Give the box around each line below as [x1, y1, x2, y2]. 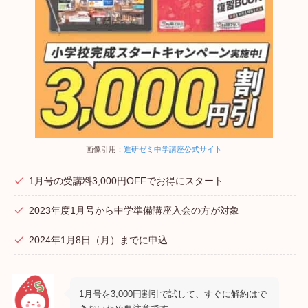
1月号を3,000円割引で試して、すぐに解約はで [79, 288, 267, 299]
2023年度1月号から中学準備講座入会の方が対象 [29, 204, 240, 216]
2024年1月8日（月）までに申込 [29, 234, 168, 245]
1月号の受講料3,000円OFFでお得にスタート [29, 175, 224, 186]
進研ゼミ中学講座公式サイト [124, 144, 222, 153]
